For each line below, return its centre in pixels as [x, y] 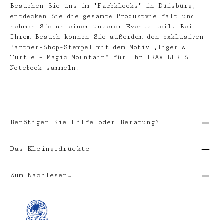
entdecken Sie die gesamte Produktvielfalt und [102, 16]
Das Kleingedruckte [50, 149]
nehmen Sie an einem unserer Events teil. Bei [101, 27]
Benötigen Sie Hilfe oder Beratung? [84, 122]
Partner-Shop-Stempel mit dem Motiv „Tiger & [98, 47]
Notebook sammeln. [45, 68]
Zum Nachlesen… [41, 175]
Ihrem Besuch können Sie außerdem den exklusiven [107, 37]
